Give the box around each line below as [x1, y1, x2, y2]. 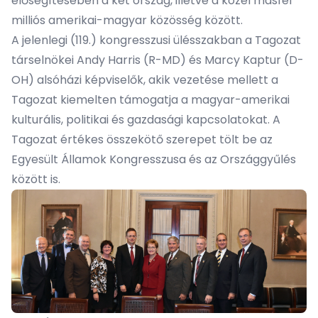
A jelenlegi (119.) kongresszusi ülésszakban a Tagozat [11, 31, 301, 48]
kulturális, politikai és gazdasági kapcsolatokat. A [11, 111, 280, 128]
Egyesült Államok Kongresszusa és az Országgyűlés [11, 150, 296, 168]
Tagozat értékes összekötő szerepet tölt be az [11, 131, 273, 148]
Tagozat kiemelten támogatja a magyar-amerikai [11, 91, 290, 108]
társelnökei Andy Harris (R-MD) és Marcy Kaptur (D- [11, 51, 304, 68]
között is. [11, 170, 60, 187]
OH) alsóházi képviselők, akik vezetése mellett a [11, 71, 278, 88]
